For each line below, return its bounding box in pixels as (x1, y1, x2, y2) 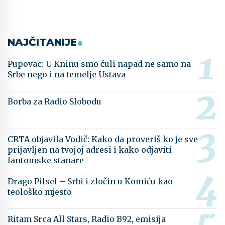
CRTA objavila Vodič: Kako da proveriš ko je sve (8, 134, 198, 145)
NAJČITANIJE (8, 36, 77, 49)
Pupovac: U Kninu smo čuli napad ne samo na (8, 59, 191, 69)
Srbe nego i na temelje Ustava (8, 69, 126, 80)
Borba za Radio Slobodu (8, 96, 101, 107)
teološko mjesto (8, 187, 72, 197)
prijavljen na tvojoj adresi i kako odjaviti (8, 145, 172, 155)
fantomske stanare (8, 155, 84, 166)
